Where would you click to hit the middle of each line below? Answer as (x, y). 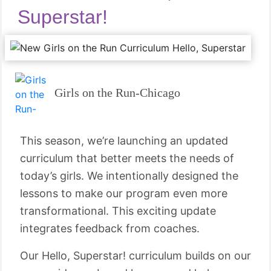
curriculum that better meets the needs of (127, 158)
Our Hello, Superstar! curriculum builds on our (135, 256)
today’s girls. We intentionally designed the (129, 176)
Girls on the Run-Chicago (117, 92)
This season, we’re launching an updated (124, 141)
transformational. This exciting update (118, 211)
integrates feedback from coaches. (111, 228)
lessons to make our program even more (124, 193)
